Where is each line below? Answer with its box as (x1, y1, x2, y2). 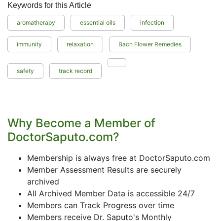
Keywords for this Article (7, 1, 91, 9)
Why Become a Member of (7, 116, 155, 130)
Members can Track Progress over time (27, 200, 174, 210)
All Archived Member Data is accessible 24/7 (27, 188, 195, 198)
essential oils (80, 19, 115, 26)
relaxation (67, 40, 94, 48)
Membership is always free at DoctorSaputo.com (27, 153, 210, 163)
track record (59, 67, 92, 74)
